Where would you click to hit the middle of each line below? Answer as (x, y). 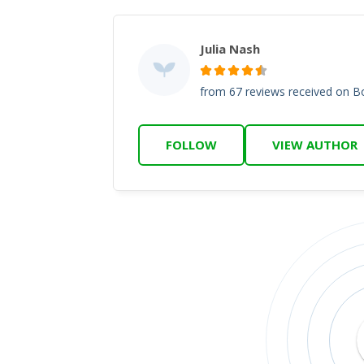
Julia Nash (230, 48)
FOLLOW (191, 144)
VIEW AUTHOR (315, 144)
